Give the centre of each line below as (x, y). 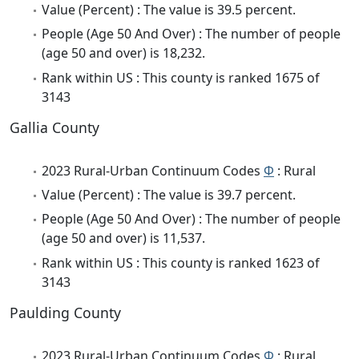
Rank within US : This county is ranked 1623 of (181, 262)
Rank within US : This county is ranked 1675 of (181, 77)
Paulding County (65, 312)
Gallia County (54, 127)
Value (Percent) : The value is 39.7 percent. (169, 194)
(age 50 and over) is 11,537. (123, 238)
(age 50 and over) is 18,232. (123, 53)
